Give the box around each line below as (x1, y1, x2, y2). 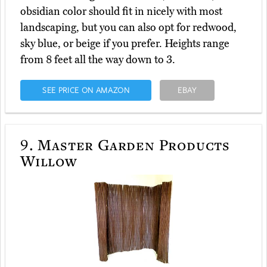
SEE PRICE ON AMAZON (42, 85, 130, 96)
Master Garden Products (33, 134, 231, 155)
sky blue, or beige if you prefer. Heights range (20, 37, 229, 51)
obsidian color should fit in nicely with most (20, 5, 222, 18)
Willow (20, 150, 77, 171)
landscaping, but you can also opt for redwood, (20, 21, 237, 35)
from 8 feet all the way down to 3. (20, 53, 175, 67)
